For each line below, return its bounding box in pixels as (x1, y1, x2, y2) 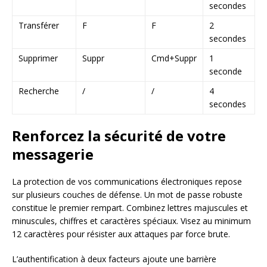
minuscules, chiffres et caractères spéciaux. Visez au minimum (12, 215, 251, 226)
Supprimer (18, 52, 58, 64)
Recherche (18, 85, 59, 97)
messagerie (12, 144, 94, 164)
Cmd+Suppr (151, 52, 197, 64)
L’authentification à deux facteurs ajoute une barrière (12, 253, 216, 265)
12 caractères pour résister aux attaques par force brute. (12, 228, 230, 240)
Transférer (18, 19, 59, 31)
